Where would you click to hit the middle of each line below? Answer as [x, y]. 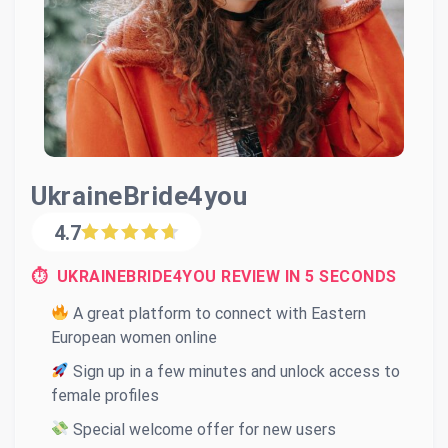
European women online [134, 337]
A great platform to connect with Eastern [218, 313]
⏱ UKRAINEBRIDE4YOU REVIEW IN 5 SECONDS [214, 276]
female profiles [105, 395]
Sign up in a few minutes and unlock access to [235, 371]
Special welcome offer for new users [203, 429]
